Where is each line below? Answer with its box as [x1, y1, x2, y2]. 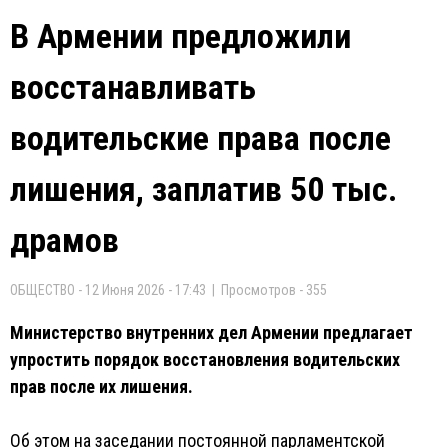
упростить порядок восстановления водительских [10, 349, 400, 370]
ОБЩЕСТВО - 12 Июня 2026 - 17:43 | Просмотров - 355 [10, 282, 327, 298]
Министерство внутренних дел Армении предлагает [10, 322, 413, 343]
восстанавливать [10, 67, 256, 107]
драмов [10, 220, 119, 260]
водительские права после [10, 118, 391, 158]
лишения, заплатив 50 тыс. [10, 169, 397, 209]
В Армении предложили [10, 16, 351, 56]
